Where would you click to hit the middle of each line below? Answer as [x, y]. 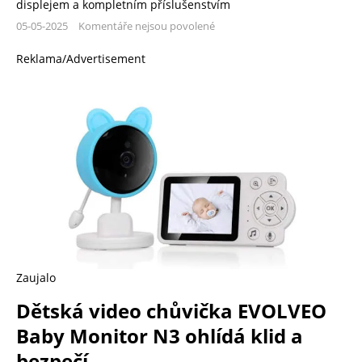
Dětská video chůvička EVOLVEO [171, 311]
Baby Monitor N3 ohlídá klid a [160, 336]
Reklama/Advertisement [81, 58]
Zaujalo [36, 278]
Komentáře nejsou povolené [147, 25]
